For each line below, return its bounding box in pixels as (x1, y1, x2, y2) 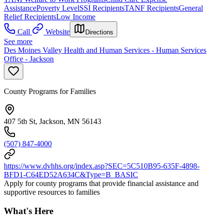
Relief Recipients (4, 13, 56, 21)
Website (46, 28, 70, 36)
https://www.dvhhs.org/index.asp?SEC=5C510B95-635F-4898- (4, 162, 200, 170)
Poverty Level (36, 4, 79, 13)
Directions (85, 29, 113, 36)
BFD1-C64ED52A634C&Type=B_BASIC (4, 170, 138, 179)
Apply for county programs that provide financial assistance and (4, 179, 199, 188)
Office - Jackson (4, 55, 54, 63)
